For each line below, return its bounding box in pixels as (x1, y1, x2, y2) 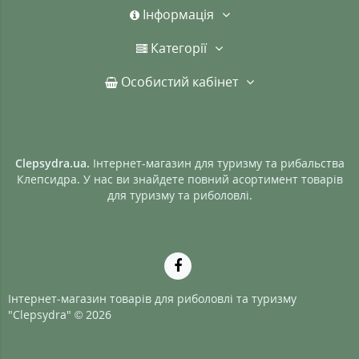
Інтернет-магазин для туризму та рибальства (92, 155, 345, 171)
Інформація (139, 5, 214, 23)
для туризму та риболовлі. (107, 187, 252, 203)
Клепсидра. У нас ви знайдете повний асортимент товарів (16, 171, 343, 187)
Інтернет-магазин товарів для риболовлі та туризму (8, 290, 296, 306)
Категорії (147, 38, 207, 57)
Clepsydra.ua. (14, 155, 93, 171)
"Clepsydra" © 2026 (8, 306, 111, 322)
